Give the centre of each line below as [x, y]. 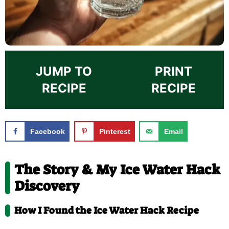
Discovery [47, 186]
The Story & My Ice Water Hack [117, 169]
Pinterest [114, 131]
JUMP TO [64, 71]
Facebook [48, 131]
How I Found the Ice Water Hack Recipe [107, 210]
